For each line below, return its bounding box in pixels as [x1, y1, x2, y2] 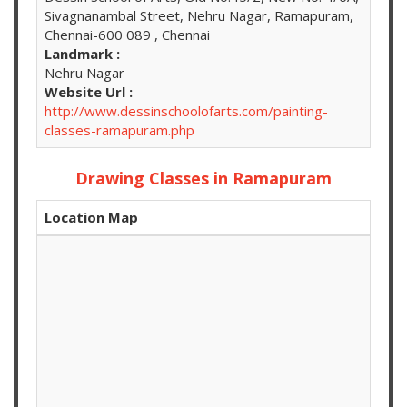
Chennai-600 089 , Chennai [45, 25, 210, 45]
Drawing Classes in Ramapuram [75, 167, 332, 190]
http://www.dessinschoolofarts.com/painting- [45, 102, 328, 121]
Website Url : [45, 83, 133, 102]
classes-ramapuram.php [45, 121, 194, 140]
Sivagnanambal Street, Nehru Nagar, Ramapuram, [45, 6, 353, 25]
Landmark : [45, 45, 120, 64]
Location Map [45, 208, 138, 227]
